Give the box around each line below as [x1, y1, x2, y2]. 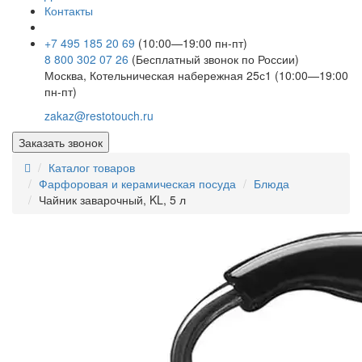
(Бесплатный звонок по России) [132, 51, 299, 68]
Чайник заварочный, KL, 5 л [39, 192, 186, 208]
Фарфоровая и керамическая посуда [39, 175, 236, 192]
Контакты [44, 2, 93, 19]
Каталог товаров [48, 159, 135, 176]
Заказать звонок [19, 134, 103, 151]
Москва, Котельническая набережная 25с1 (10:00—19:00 [44, 67, 348, 84]
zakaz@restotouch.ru [44, 107, 154, 124]
